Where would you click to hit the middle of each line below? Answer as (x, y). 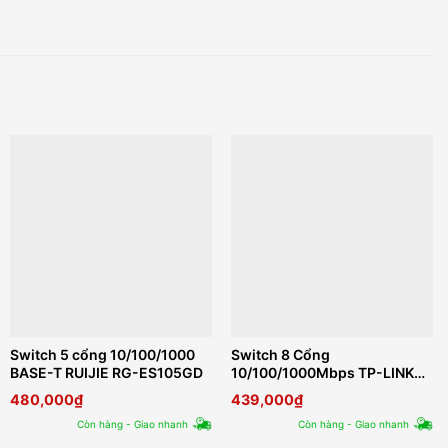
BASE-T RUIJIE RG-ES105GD (106, 373)
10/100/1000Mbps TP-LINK (323, 373)
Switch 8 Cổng (281, 355)
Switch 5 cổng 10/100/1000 (102, 355)
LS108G (258, 391)
